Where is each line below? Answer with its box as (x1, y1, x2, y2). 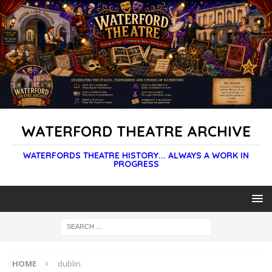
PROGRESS (113, 158, 159, 170)
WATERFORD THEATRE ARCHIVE (21, 122, 251, 141)
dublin (58, 258, 81, 270)
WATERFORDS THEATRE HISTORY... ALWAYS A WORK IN (23, 150, 249, 161)
